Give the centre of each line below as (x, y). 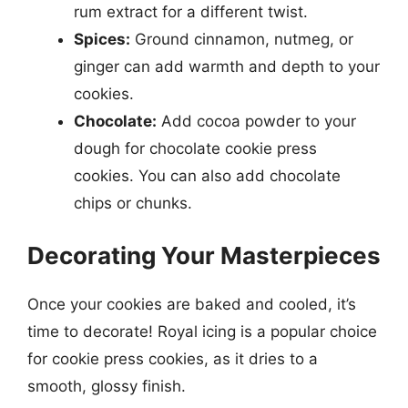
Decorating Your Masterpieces (204, 255)
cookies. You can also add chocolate (207, 175)
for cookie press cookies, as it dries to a (173, 359)
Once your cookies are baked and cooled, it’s (192, 304)
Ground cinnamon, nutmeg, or (242, 39)
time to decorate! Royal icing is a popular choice (202, 331)
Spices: (102, 39)
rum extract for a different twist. (191, 11)
